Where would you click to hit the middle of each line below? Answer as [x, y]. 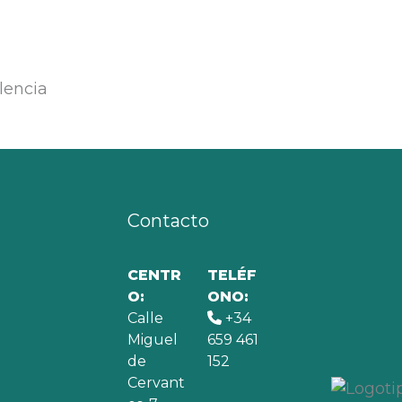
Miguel [153, 340]
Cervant [156, 383]
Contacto [168, 221]
